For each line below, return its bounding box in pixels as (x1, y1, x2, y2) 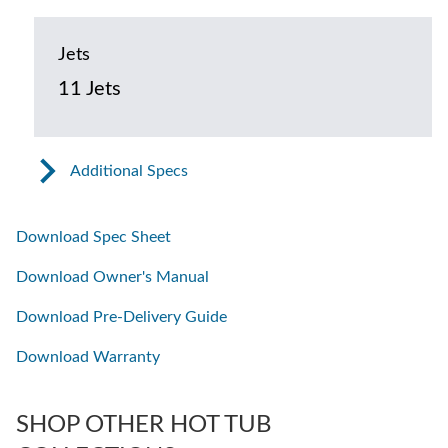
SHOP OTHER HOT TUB (16, 413, 272, 438)
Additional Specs (69, 163, 188, 180)
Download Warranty (16, 349, 160, 366)
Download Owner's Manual (16, 269, 209, 286)
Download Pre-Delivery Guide (16, 309, 227, 326)
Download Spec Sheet (16, 229, 171, 246)
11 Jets (57, 79, 121, 100)
